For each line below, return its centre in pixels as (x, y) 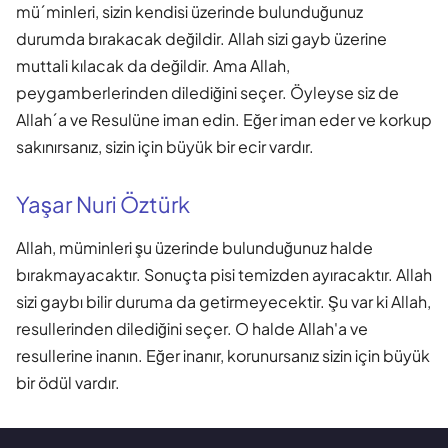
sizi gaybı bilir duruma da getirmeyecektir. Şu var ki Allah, (223, 301)
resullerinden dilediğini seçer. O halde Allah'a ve (192, 328)
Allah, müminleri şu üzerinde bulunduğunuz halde (194, 247)
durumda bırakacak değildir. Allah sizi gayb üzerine (201, 38)
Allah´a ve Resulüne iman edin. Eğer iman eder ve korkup (224, 119)
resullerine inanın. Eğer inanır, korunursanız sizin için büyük (223, 355)
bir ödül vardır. (68, 382)
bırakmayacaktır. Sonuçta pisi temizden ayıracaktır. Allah (224, 274)
